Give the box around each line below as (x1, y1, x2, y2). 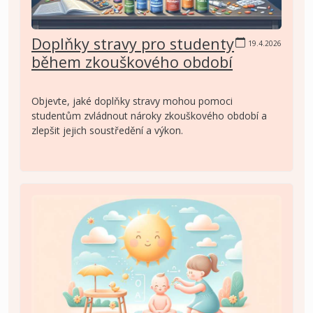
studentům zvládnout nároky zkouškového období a (31, 109, 267, 123)
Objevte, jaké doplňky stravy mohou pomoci (31, 94, 233, 108)
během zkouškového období (31, 52, 233, 73)
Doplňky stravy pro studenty (31, 34, 234, 54)
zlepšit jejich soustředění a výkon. (31, 124, 183, 138)
